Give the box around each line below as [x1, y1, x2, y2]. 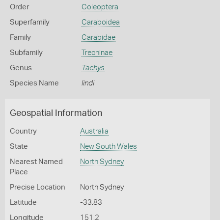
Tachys [81, 64, 105, 72]
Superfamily [10, 19, 50, 26]
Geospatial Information [10, 109, 102, 118]
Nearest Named [10, 158, 63, 165]
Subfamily [10, 49, 43, 56]
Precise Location [10, 184, 65, 191]
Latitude [10, 199, 37, 206]
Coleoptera [81, 3, 118, 11]
